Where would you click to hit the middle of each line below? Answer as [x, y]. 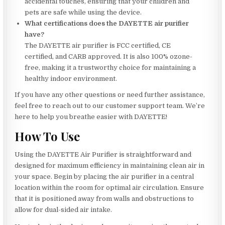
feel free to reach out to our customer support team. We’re [110, 106]
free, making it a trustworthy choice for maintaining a [110, 68]
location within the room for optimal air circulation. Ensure [109, 187]
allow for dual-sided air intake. [64, 209]
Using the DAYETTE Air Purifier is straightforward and [103, 154]
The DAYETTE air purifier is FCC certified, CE [98, 46]
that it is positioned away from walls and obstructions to [104, 198]
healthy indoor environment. [71, 79]
